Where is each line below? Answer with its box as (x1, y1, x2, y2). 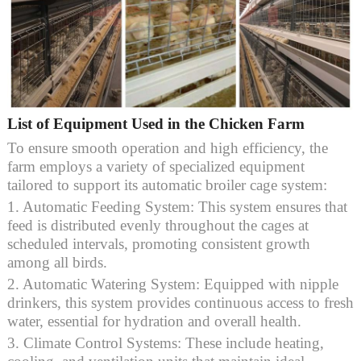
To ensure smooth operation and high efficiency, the (6, 139, 328, 156)
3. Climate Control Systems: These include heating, (6, 334, 324, 351)
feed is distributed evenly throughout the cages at (6, 216, 309, 234)
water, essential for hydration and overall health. (6, 312, 301, 330)
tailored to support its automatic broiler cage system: (6, 176, 327, 193)
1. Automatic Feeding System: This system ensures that (6, 197, 347, 215)
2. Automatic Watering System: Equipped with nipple (6, 275, 338, 293)
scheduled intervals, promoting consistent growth (6, 234, 310, 252)
